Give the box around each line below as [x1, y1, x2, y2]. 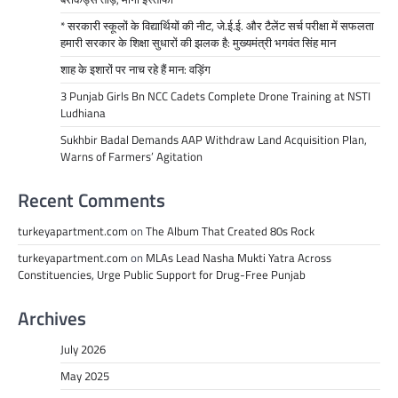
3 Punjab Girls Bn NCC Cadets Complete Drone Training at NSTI [60, 87, 370, 106]
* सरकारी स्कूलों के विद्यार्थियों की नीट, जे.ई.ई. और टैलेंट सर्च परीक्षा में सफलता [60, 17, 374, 36]
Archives [18, 304, 86, 333]
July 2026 [60, 340, 106, 359]
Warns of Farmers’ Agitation [60, 147, 203, 166]
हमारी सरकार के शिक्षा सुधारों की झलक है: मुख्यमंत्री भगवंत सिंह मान [60, 34, 336, 52]
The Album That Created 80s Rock [146, 222, 314, 241]
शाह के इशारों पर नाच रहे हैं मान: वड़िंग [60, 60, 211, 79]
